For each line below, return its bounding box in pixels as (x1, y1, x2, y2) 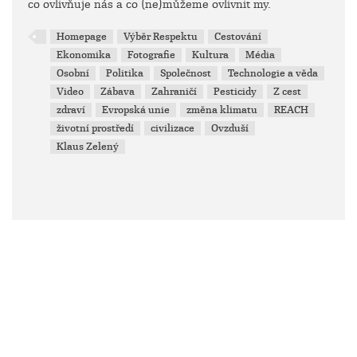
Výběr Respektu (124, 29, 198, 43)
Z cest (273, 84, 302, 98)
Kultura (192, 48, 229, 61)
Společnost (160, 66, 212, 80)
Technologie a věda (228, 66, 319, 80)
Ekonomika (57, 48, 112, 61)
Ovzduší (211, 121, 249, 135)
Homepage (57, 29, 108, 43)
